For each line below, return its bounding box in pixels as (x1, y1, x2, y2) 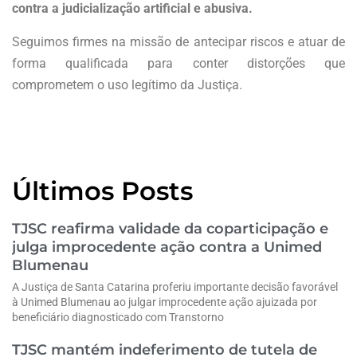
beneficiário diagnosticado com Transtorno (12, 310, 224, 324)
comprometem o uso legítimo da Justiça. (12, 76, 242, 92)
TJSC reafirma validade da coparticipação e (12, 219, 328, 237)
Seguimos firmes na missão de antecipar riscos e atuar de (12, 33, 345, 49)
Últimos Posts (12, 175, 193, 206)
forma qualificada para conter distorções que (12, 55, 345, 71)
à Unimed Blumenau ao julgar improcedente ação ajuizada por (12, 295, 317, 308)
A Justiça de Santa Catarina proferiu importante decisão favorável (12, 280, 338, 293)
